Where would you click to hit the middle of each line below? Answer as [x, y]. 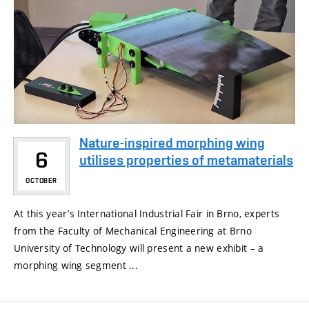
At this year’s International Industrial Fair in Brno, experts [147, 213]
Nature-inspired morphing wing [172, 142]
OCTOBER [41, 180]
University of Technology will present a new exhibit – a [139, 248]
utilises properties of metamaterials [186, 160]
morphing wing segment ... [76, 265]
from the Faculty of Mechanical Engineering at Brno [133, 230]
